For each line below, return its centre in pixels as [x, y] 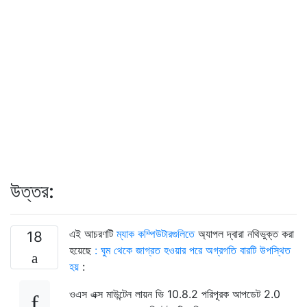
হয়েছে [82, 250]
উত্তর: [32, 191]
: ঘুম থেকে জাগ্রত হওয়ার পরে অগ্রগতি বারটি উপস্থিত [193, 250]
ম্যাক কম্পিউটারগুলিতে [156, 233]
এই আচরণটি [93, 233]
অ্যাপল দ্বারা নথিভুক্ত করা [244, 233]
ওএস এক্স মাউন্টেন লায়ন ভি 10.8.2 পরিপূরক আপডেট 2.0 [175, 294]
